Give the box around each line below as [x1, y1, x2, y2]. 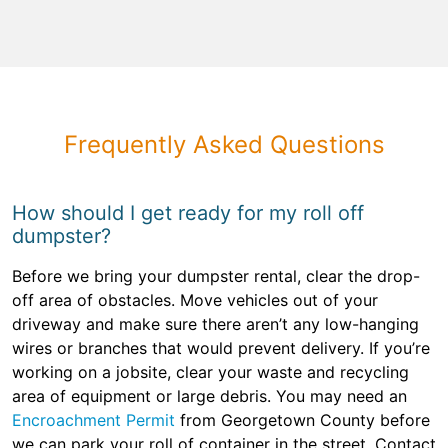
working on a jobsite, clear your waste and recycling [12, 362, 409, 383]
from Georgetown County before [175, 410, 430, 431]
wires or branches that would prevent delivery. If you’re [12, 338, 430, 359]
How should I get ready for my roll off [12, 201, 364, 226]
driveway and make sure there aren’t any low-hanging [12, 314, 419, 335]
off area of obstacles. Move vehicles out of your [12, 290, 378, 311]
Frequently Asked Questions [63, 130, 385, 160]
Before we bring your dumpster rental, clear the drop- [12, 266, 420, 287]
